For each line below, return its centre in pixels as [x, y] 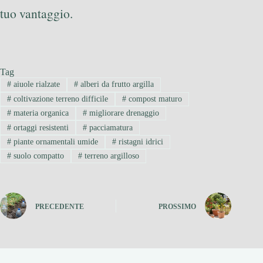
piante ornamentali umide [54, 141]
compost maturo [154, 99]
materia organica [40, 113]
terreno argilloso [110, 156]
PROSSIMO [178, 206]
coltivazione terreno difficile [59, 99]
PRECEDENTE [60, 206]
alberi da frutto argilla [116, 85]
